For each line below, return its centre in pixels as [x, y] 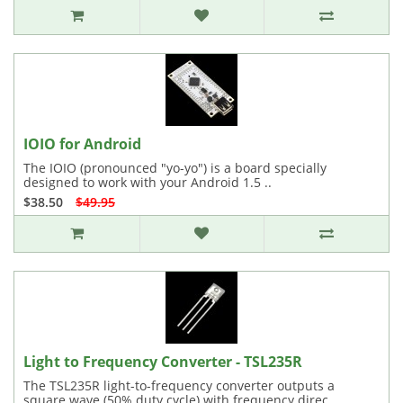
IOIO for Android [82, 144]
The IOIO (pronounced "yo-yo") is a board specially [175, 168]
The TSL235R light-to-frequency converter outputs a [179, 385]
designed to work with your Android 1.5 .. [148, 182]
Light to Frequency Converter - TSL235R [163, 362]
